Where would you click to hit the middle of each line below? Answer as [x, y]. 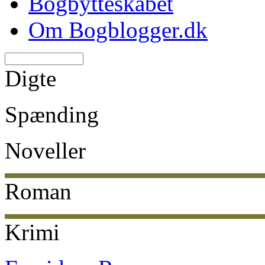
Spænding [52, 114]
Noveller [45, 151]
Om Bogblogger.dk [118, 30]
